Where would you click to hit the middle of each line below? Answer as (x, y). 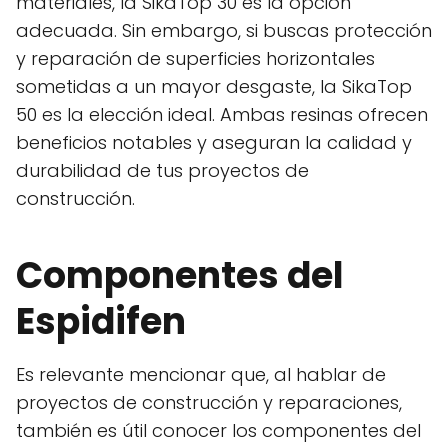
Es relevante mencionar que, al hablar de (201, 375)
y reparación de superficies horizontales (195, 59)
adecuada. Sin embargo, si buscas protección (224, 31)
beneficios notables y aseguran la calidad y (214, 143)
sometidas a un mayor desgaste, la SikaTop (214, 87)
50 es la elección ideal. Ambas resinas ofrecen (222, 115)
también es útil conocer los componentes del (218, 431)
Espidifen (101, 322)
